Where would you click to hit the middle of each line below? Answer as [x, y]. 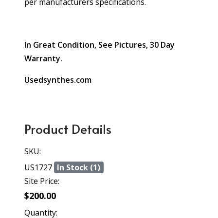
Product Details [68, 128]
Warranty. [43, 58]
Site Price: [42, 181]
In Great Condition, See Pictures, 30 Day [100, 45]
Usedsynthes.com [58, 80]
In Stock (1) [79, 167]
